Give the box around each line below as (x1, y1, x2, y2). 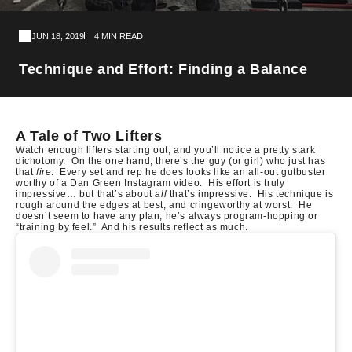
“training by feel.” (16, 221, 97, 233)
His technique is (257, 188, 334, 200)
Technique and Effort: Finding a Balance (19, 60, 308, 77)
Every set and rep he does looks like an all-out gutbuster (60, 166, 326, 178)
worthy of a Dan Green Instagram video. (16, 177, 203, 189)
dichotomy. (16, 155, 66, 167)
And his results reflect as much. (101, 221, 248, 233)
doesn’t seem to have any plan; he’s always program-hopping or (16, 210, 318, 222)
